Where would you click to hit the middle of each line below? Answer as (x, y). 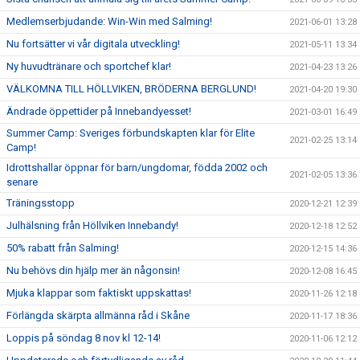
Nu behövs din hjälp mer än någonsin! (93, 271)
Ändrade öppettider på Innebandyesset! (99, 112)
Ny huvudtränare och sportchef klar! (89, 67)
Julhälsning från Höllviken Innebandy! (92, 226)
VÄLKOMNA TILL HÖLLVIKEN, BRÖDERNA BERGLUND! (131, 89)
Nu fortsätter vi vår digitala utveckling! (93, 44)
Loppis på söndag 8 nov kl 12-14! (84, 338)
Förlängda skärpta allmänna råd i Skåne (98, 316)
